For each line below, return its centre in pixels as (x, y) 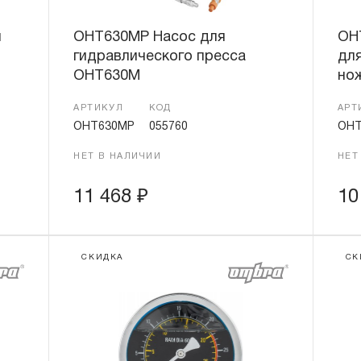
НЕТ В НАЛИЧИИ (118, 156)
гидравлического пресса (160, 57)
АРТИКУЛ (99, 108)
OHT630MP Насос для (150, 37)
